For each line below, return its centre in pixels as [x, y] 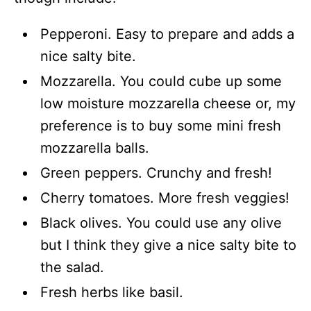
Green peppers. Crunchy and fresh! [157, 173]
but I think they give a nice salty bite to [169, 245]
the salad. [73, 267]
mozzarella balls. [97, 148]
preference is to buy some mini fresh [161, 125]
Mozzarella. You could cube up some [161, 81]
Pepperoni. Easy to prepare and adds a [168, 34]
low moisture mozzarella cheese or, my [168, 103]
